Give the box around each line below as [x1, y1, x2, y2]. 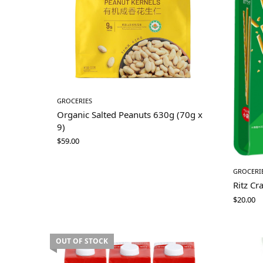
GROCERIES [57, 96, 92, 105]
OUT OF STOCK [56, 235, 108, 246]
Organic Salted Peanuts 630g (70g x [57, 108, 203, 120]
